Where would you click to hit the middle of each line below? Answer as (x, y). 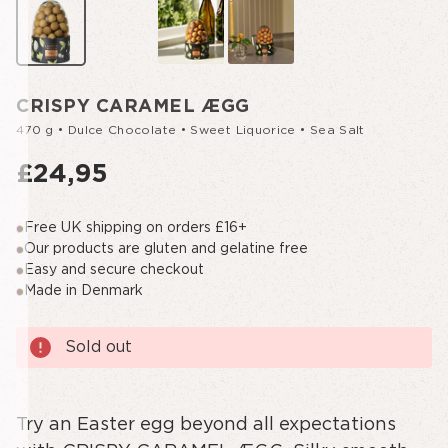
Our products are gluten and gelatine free (166, 249)
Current (39, 336)
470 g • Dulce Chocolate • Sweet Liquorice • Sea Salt (190, 130)
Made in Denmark (83, 291)
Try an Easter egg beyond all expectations (206, 425)
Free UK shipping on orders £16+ (135, 228)
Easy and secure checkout (114, 270)
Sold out (98, 347)
